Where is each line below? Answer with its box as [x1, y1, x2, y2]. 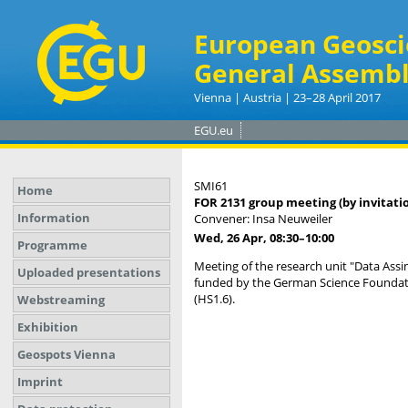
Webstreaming [17, 291, 105, 308]
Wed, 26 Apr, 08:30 [194, 229, 299, 246]
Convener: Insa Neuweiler [194, 210, 335, 227]
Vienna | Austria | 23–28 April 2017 [194, 89, 381, 106]
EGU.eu [194, 122, 233, 138]
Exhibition [17, 319, 78, 335]
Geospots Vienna [17, 346, 116, 362]
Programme [17, 237, 87, 253]
